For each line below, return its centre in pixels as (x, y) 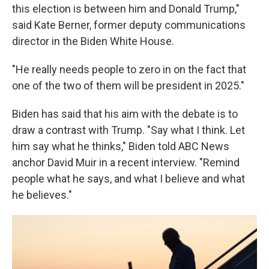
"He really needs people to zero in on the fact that (129, 69)
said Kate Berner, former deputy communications (129, 25)
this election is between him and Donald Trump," (126, 9)
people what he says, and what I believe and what (128, 179)
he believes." (42, 195)
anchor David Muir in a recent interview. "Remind (126, 162)
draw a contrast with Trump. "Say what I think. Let (128, 130)
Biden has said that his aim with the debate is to (125, 114)
